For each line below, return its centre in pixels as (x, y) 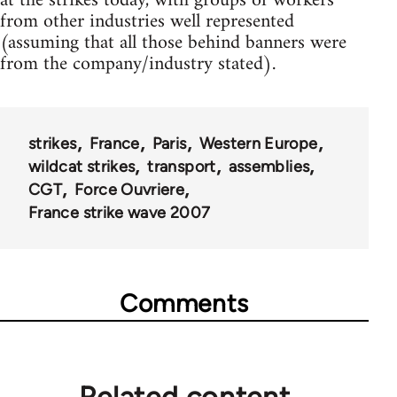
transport (182, 167)
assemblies (269, 167)
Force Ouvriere (130, 190)
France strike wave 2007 (120, 213)
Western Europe (258, 144)
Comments (184, 304)
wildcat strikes (82, 167)
